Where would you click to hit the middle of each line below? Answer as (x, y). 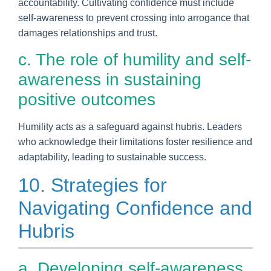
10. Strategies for (93, 185)
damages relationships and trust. (88, 33)
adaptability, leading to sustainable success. (112, 157)
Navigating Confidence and (135, 208)
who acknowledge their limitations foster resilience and (135, 142)
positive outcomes (87, 99)
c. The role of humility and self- (135, 59)
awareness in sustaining (110, 79)
